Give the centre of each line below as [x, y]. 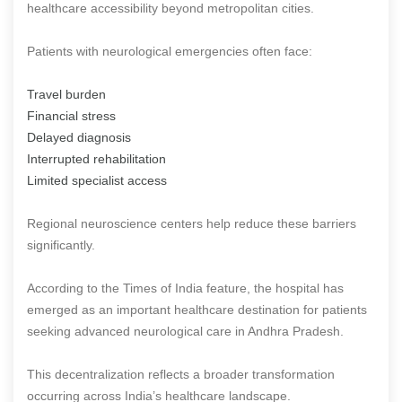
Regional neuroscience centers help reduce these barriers [192, 223]
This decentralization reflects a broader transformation [181, 374]
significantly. [61, 245]
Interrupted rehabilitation [96, 158]
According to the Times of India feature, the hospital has [185, 288]
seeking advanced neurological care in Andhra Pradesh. [185, 331]
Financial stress [71, 115]
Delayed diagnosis [79, 137]
